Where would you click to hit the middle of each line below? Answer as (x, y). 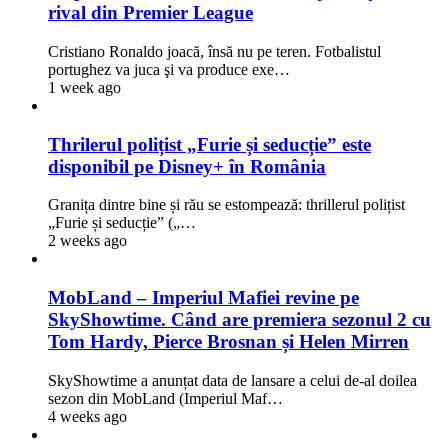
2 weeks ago (87, 241)
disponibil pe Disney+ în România (187, 166)
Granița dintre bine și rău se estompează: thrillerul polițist (226, 205)
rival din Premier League (150, 13)
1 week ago (84, 87)
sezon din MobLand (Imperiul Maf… (165, 398)
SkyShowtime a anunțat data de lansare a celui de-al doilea (232, 380)
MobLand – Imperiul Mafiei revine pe (203, 298)
